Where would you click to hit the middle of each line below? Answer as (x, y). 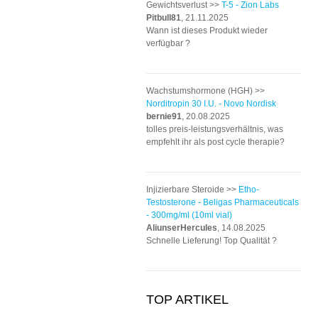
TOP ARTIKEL (187, 300)
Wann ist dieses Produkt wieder (207, 31)
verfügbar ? (168, 43)
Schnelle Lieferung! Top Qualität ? (212, 241)
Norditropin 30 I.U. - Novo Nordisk (211, 104)
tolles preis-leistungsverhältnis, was (215, 129)
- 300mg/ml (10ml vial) (189, 215)
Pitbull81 (164, 18)
